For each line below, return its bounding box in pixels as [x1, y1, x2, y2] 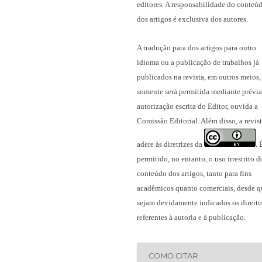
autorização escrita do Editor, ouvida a [137, 102, 258, 111]
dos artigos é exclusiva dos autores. [137, 15, 250, 24]
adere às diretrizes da [137, 140, 204, 149]
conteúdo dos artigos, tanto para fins [137, 169, 251, 178]
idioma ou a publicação [137, 58, 213, 67]
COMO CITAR [149, 250, 198, 260]
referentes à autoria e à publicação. [137, 213, 246, 222]
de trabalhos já [213, 58, 259, 67]
